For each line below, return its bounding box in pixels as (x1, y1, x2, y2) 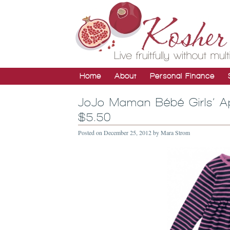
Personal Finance (150, 72, 215, 80)
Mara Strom (161, 128, 190, 137)
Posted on (78, 128, 104, 137)
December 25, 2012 (104, 128, 151, 137)
